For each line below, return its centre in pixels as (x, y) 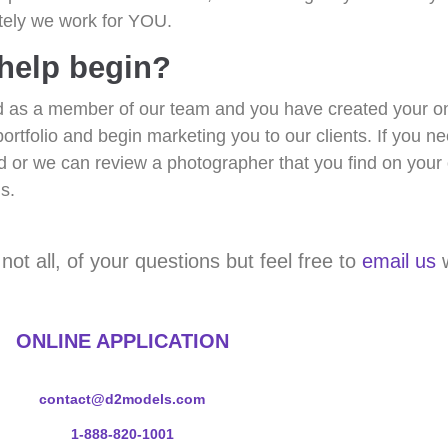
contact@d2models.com (122, 398)
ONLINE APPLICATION (122, 340)
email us (399, 260)
